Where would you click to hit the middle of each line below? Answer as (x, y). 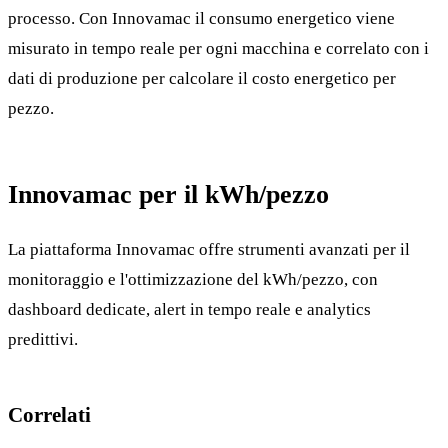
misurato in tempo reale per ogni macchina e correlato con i (218, 49)
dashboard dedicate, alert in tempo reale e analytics (189, 309)
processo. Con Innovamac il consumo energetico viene (201, 19)
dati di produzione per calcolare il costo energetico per (202, 79)
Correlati (49, 414)
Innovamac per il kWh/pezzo (168, 195)
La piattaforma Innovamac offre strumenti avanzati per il (209, 249)
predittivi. (43, 339)
